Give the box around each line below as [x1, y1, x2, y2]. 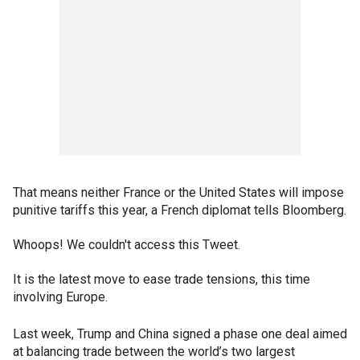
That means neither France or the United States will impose [13, 185, 344, 200]
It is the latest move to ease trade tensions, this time [13, 272, 310, 287]
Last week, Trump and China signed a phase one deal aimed [13, 326, 347, 342]
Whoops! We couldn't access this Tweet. [13, 237, 240, 252]
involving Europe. [13, 289, 108, 305]
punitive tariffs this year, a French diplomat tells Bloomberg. [13, 202, 346, 218]
